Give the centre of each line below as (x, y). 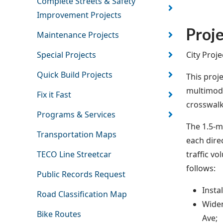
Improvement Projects (79, 15)
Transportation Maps (76, 135)
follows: (201, 168)
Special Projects (66, 55)
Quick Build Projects (74, 75)
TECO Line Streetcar (74, 155)
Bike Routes (59, 214)
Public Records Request (81, 174)
